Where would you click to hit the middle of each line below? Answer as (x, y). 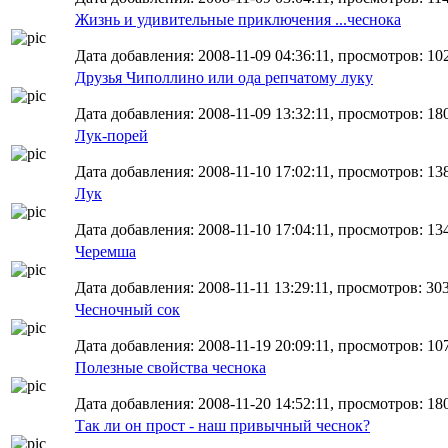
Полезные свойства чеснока (170, 367)
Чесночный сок (127, 309)
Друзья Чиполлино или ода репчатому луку (224, 77)
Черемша (105, 251)
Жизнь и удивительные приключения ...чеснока (238, 19)
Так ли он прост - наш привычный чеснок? (222, 425)
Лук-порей (111, 135)
